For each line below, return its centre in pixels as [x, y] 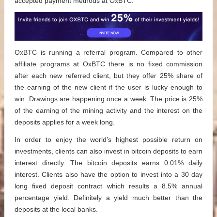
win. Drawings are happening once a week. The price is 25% [108, 99]
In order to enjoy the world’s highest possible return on [108, 139]
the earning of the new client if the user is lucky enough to [108, 87]
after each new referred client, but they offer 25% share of [108, 75]
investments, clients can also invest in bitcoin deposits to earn [108, 151]
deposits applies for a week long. [65, 122]
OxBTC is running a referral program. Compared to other [108, 52]
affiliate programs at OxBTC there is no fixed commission [108, 64]
